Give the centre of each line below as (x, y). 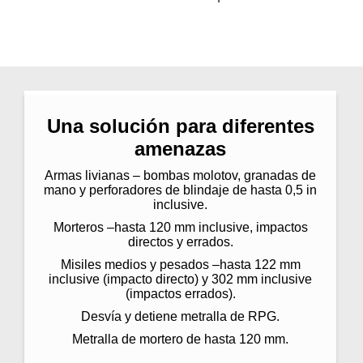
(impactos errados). (180, 293)
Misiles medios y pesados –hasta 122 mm (180, 264)
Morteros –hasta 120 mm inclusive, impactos (180, 227)
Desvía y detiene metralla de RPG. (181, 316)
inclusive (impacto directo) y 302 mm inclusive (181, 279)
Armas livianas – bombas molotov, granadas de (181, 175)
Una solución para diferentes (180, 126)
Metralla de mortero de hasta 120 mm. (181, 339)
